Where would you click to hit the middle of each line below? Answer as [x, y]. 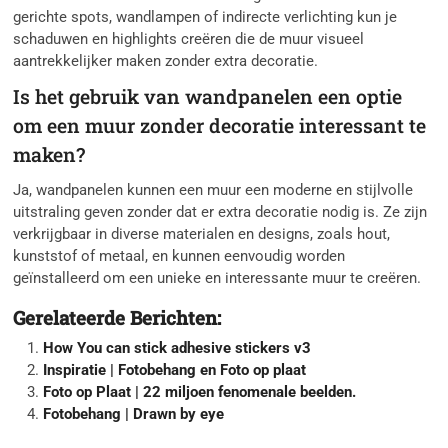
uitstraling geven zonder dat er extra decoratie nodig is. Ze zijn [220, 212]
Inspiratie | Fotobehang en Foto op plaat [175, 370]
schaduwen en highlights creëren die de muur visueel [189, 39]
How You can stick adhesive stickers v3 [177, 348]
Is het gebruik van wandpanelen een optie [208, 97]
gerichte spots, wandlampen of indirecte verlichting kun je [205, 17]
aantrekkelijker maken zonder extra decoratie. [166, 61]
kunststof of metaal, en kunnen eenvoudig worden [179, 256]
